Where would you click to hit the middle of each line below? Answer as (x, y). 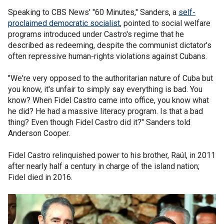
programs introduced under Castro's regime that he (96, 34)
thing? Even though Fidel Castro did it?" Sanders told (99, 122)
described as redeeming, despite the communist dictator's (110, 45)
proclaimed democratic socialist (64, 23)
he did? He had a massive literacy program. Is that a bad (105, 111)
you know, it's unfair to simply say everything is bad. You (105, 89)
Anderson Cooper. (39, 133)
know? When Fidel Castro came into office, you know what (108, 100)
